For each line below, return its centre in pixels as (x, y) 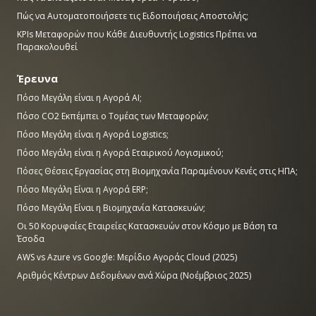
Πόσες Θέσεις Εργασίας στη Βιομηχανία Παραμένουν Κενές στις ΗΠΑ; (157, 171)
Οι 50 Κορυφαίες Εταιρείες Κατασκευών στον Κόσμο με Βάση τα (147, 226)
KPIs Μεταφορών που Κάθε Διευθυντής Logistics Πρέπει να (137, 34)
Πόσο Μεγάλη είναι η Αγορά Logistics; (93, 134)
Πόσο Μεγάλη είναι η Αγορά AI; (79, 98)
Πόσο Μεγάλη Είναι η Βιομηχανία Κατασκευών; (111, 208)
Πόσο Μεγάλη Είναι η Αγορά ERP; (83, 189)
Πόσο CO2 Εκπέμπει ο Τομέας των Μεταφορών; (113, 116)
